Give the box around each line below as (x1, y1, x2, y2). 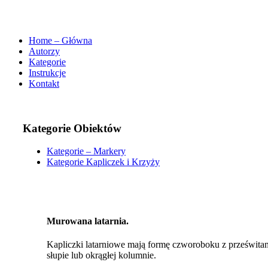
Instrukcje (29, 67, 66, 78)
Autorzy (29, 45, 60, 56)
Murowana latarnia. (47, 215, 129, 226)
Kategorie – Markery (47, 146, 126, 157)
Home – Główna (29, 35, 92, 45)
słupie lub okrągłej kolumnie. (47, 249, 156, 260)
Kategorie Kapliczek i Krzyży (47, 157, 160, 167)
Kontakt (29, 78, 59, 89)
